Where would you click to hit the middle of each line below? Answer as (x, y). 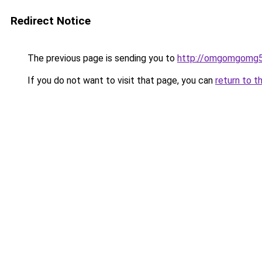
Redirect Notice (51, 21)
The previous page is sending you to (101, 58)
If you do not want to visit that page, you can (120, 80)
